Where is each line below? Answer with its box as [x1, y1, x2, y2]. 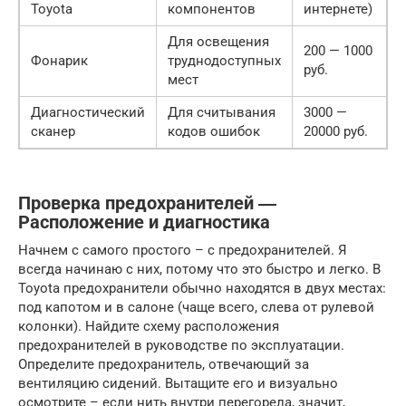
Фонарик [31, 52, 88, 69]
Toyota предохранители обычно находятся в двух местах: [18, 279, 386, 296]
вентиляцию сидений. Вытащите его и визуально [18, 374, 338, 391]
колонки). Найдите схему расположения [18, 317, 279, 334]
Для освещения [168, 33, 269, 50]
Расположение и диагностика [18, 212, 270, 234]
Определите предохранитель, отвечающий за [18, 355, 309, 372]
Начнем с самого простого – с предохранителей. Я [18, 241, 347, 258]
